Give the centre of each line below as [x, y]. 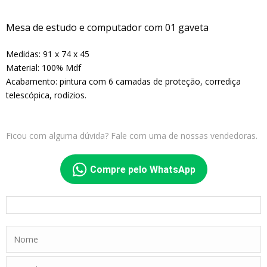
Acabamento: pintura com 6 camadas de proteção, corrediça [123, 82]
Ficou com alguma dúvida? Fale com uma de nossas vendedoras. [132, 136]
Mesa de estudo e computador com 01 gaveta [107, 28]
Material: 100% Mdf [44, 68]
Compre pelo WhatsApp [142, 170]
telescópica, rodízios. [46, 95]
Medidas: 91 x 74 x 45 [48, 54]
